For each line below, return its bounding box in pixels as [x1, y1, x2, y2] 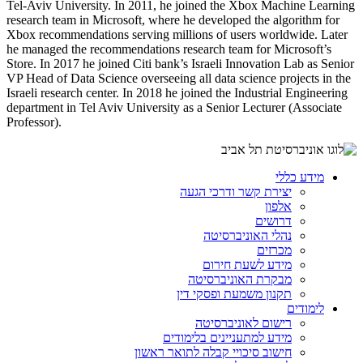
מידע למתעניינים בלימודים [163, 330, 292, 344]
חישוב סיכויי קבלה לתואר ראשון [135, 344, 292, 359]
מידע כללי [275, 169, 324, 184]
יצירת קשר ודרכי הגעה [180, 184, 292, 199]
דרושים [255, 213, 292, 228]
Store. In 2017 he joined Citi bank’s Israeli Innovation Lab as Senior [6, 56, 354, 70]
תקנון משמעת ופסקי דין [177, 286, 292, 301]
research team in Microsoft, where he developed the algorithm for [6, 12, 340, 27]
